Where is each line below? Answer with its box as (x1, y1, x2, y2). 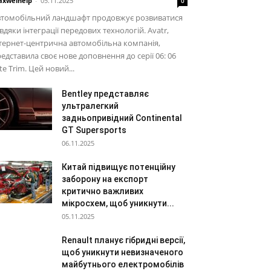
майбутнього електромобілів (62, 260, 184, 269)
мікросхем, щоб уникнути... (62, 198, 174, 208)
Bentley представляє (62, 89, 149, 99)
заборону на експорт (62, 174, 148, 184)
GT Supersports (62, 125, 126, 135)
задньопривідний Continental (62, 113, 182, 123)
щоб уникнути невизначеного (62, 247, 183, 257)
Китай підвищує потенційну (62, 162, 175, 172)
